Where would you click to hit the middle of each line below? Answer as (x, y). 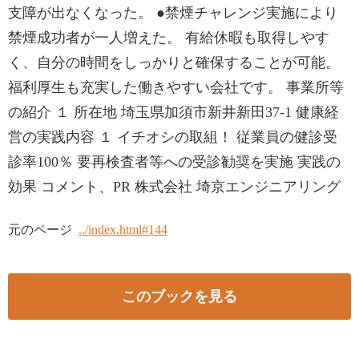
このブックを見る (179, 296)
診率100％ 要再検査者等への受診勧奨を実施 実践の (174, 162)
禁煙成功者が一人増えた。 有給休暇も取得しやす (169, 38)
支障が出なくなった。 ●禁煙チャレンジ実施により (173, 13)
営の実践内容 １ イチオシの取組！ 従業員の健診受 (173, 137)
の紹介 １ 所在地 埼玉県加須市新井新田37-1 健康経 (173, 112)
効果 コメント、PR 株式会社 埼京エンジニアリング (174, 187)
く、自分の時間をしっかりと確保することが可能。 (174, 63)
